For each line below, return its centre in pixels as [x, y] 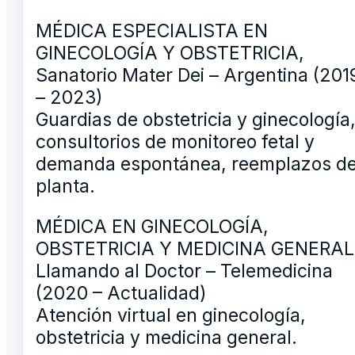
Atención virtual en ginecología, [171, 316]
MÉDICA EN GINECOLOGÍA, [152, 227]
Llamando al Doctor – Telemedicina [184, 271]
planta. [65, 187]
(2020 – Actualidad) [121, 294]
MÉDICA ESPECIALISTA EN [152, 31]
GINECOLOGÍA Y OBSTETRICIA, [170, 53]
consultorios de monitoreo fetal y [175, 142]
